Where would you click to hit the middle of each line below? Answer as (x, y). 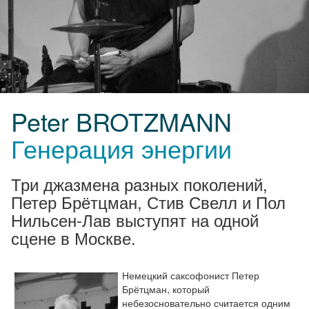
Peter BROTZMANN (121, 121)
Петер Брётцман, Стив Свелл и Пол (148, 202)
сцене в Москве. (73, 238)
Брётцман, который (166, 289)
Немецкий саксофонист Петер (191, 275)
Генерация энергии (121, 148)
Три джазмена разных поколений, (139, 184)
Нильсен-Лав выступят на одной (135, 220)
